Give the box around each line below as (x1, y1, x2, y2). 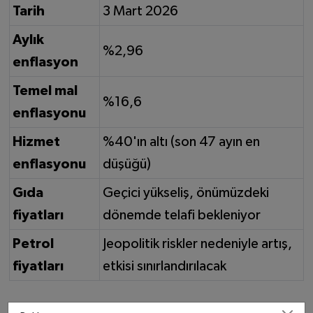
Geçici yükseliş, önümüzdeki (103, 186, 269, 201)
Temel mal (13, 84, 78, 99)
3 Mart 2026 (103, 4, 178, 19)
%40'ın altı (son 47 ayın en (103, 135, 260, 150)
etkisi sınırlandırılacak (103, 259, 226, 274)
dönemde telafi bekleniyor (103, 208, 261, 223)
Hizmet (13, 135, 60, 150)
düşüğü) (103, 157, 151, 172)
